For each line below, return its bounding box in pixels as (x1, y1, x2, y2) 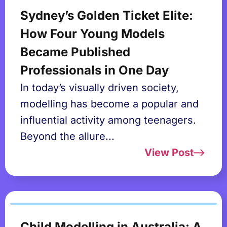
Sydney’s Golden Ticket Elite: (20, 8, 193, 23)
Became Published (20, 45, 130, 59)
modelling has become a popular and (20, 98, 199, 110)
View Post (144, 146, 194, 159)
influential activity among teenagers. (20, 114, 196, 126)
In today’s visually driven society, (20, 82, 179, 94)
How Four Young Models (20, 26, 165, 41)
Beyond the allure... (20, 130, 115, 142)
